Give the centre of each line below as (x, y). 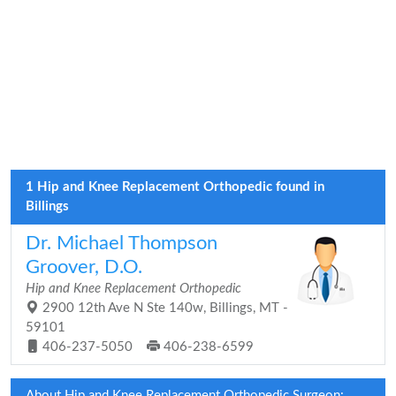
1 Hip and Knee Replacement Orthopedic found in (175, 187)
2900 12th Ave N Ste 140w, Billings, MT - (164, 308)
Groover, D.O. (84, 267)
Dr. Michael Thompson (122, 243)
